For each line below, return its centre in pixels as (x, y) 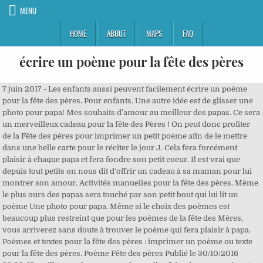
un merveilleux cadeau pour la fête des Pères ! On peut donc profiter (127, 124)
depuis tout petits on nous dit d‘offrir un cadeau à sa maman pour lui (127, 171)
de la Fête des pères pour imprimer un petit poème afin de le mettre (125, 136)
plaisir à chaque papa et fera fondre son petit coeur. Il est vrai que (122, 159)
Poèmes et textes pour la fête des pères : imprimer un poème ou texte (128, 242)
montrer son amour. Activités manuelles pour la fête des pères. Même (131, 183)
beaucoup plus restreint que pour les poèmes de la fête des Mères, (123, 218)
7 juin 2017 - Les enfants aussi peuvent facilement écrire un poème (125, 89)
